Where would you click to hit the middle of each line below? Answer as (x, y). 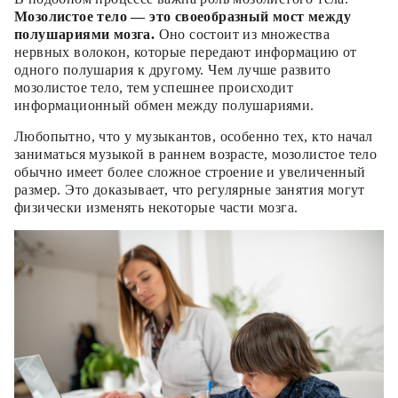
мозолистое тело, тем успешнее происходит (154, 87)
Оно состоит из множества (243, 34)
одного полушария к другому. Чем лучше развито (172, 69)
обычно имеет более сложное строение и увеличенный (190, 171)
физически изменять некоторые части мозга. (156, 207)
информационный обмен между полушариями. (164, 105)
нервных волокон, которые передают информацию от (186, 52)
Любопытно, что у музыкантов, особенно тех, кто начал (194, 136)
